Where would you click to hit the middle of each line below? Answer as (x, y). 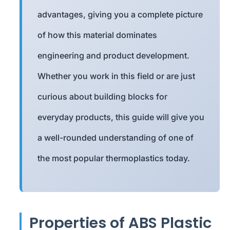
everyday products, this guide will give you (121, 117)
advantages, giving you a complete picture (120, 15)
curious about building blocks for (102, 97)
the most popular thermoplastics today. (114, 158)
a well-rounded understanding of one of (116, 138)
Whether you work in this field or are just (116, 76)
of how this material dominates (97, 35)
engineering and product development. (113, 56)
